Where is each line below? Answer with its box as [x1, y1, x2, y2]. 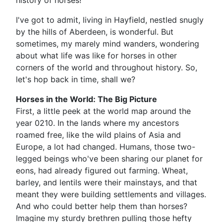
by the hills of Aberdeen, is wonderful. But [16, 27, 173, 37]
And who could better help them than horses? [16, 201, 187, 211]
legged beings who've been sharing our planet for [16, 154, 203, 164]
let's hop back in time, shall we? [16, 74, 135, 84]
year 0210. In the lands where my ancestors [16, 118, 179, 128]
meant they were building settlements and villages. [16, 189, 206, 199]
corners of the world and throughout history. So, [16, 62, 197, 72]
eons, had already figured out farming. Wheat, [16, 166, 188, 175]
